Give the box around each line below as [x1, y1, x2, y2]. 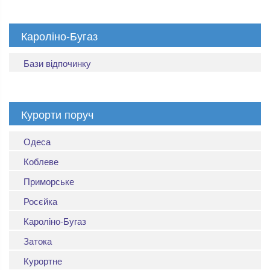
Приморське [24, 174, 74, 187]
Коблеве [24, 154, 58, 168]
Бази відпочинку [24, 56, 91, 69]
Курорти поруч [21, 105, 93, 122]
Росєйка [24, 194, 57, 207]
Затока [24, 234, 52, 247]
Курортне [24, 254, 62, 267]
